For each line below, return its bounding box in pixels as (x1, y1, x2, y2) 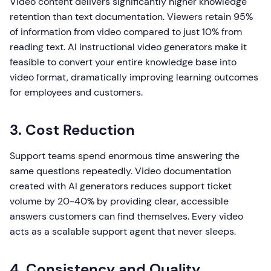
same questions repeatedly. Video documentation (10, 165, 231, 178)
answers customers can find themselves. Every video (10, 210, 243, 223)
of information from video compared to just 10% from (10, 25, 242, 39)
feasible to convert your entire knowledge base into (10, 56, 237, 69)
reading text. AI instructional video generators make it (10, 41, 247, 54)
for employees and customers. (10, 86, 143, 99)
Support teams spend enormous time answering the (10, 149, 240, 163)
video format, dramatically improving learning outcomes (10, 71, 258, 84)
